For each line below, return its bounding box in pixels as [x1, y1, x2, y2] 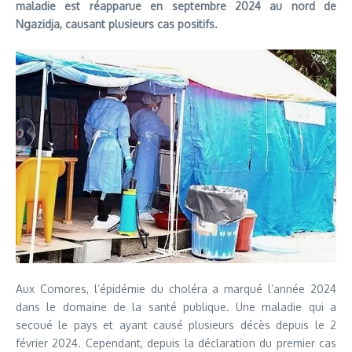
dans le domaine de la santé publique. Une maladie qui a [16, 299, 336, 313]
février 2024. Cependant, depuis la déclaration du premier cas [16, 335, 336, 350]
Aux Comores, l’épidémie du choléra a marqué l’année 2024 [16, 281, 336, 295]
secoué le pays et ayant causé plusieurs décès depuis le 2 [16, 317, 336, 332]
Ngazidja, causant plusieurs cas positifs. [16, 17, 218, 31]
